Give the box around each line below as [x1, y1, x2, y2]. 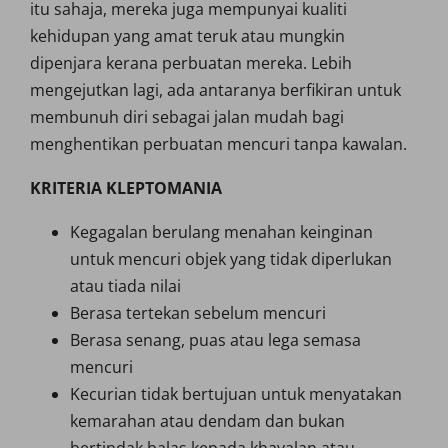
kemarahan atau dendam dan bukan [70, 410, 345, 432]
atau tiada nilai [70, 275, 181, 297]
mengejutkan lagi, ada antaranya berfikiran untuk [30, 79, 401, 101]
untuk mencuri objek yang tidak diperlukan [70, 248, 392, 270]
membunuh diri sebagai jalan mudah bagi [30, 106, 344, 128]
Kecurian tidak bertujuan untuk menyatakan [70, 383, 402, 405]
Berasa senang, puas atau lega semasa [70, 329, 361, 351]
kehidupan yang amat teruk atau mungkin [30, 25, 345, 47]
